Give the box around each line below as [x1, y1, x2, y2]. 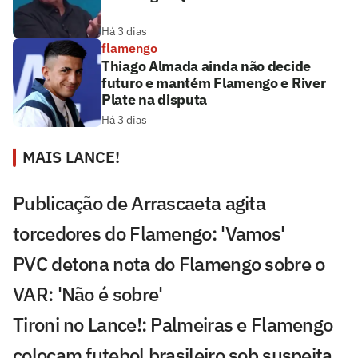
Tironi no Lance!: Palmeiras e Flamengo [13, 312, 333, 338]
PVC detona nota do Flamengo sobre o [13, 251, 325, 277]
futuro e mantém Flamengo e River [101, 74, 326, 93]
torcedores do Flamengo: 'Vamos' [13, 221, 285, 247]
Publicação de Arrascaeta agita [13, 190, 265, 217]
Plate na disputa [101, 90, 208, 109]
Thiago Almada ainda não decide [101, 57, 311, 76]
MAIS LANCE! [22, 146, 120, 169]
